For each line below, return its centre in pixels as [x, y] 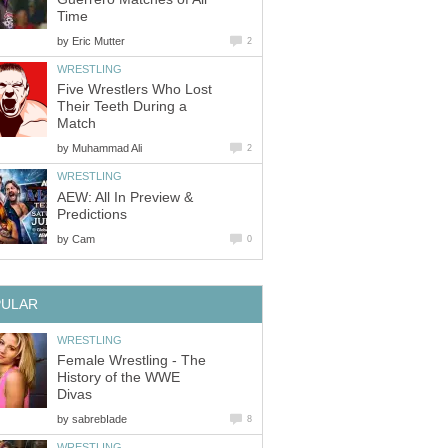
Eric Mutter [98, 40]
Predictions [92, 214]
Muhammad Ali [107, 148]
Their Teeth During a [122, 107]
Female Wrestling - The [131, 361]
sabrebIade [99, 419]
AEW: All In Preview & [125, 197]
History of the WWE [118, 378]
